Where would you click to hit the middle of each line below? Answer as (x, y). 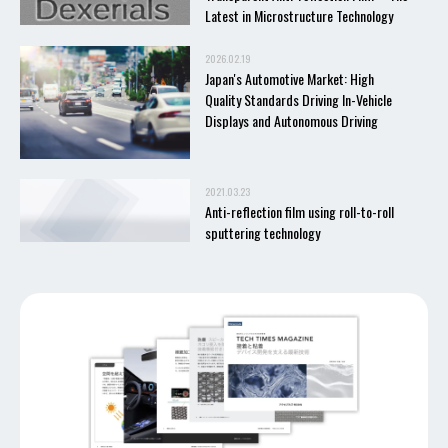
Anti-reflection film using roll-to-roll (299, 212)
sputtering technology (262, 233)
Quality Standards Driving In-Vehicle (298, 100)
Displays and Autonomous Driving (291, 121)
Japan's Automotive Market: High (289, 79)
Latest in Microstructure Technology (299, 15)
